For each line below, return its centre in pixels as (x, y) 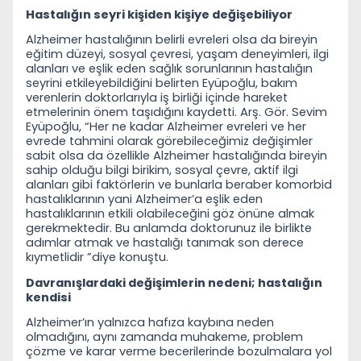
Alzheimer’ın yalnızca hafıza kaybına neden (150, 322)
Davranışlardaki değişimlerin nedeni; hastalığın (174, 282)
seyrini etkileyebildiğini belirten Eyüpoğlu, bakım (162, 83)
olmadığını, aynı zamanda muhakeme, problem (164, 336)
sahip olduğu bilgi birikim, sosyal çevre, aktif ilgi (162, 170)
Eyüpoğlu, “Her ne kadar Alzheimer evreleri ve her (166, 127)
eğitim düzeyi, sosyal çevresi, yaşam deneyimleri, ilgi (177, 54)
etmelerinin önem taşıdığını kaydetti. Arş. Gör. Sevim (176, 112)
